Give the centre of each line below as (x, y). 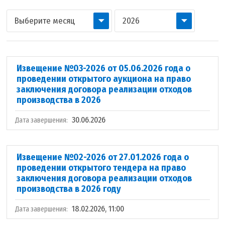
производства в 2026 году (69, 189)
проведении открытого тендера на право (101, 168)
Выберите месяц (45, 21)
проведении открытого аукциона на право (104, 79)
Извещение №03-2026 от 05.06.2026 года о (104, 68)
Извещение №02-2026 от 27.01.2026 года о (103, 157)
